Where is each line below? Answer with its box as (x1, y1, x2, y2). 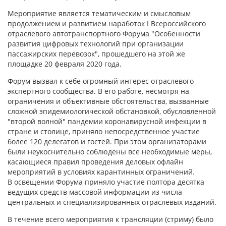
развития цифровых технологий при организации (8, 39, 184, 48)
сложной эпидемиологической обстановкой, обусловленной (8, 106, 216, 116)
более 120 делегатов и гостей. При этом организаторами (8, 137, 206, 146)
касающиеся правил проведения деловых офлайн (8, 157, 183, 166)
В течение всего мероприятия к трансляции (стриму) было (8, 214, 213, 224)
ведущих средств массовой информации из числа (8, 187, 182, 197)
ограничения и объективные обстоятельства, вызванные (8, 96, 209, 106)
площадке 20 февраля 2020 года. (8, 59, 122, 69)
